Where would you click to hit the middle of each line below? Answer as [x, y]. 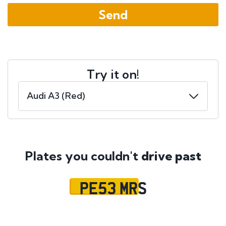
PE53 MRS [113, 187]
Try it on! [113, 74]
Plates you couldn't [83, 156]
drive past [171, 156]
